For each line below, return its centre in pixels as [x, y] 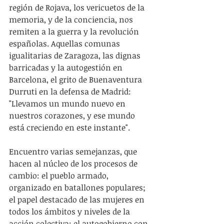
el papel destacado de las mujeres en [78, 199]
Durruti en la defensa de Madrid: [71, 91]
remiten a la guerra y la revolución [75, 31]
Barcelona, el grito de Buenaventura [76, 79]
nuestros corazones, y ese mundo [73, 115]
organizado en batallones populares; [78, 187]
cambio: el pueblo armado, [60, 175]
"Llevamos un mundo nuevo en [68, 103]
